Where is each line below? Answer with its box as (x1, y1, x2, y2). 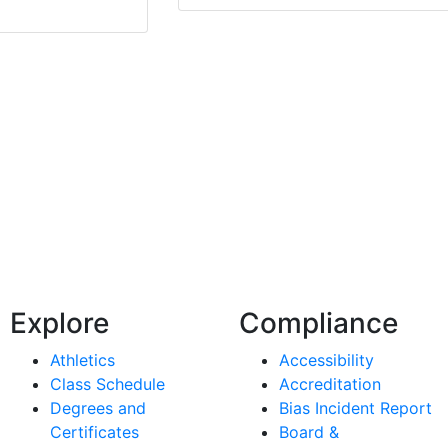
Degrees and (50, 398, 146, 419)
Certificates (50, 422, 139, 443)
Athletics (50, 350, 115, 371)
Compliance (239, 306, 398, 341)
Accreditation (279, 374, 381, 395)
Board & (279, 422, 339, 443)
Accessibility (279, 350, 374, 371)
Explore (10, 306, 109, 341)
